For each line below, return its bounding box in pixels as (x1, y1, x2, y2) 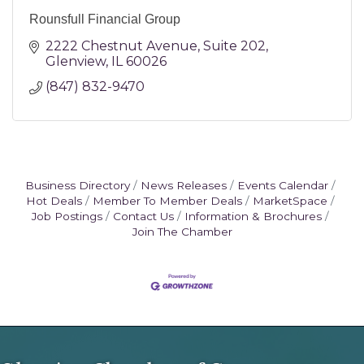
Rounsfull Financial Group (29, 11, 180, 26)
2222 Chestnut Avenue (45, 37, 197, 54)
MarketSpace (253, 193, 327, 207)
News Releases (141, 178, 227, 192)
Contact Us (113, 209, 174, 223)
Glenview (45, 53, 106, 69)
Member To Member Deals (93, 193, 242, 207)
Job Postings (32, 209, 102, 223)
